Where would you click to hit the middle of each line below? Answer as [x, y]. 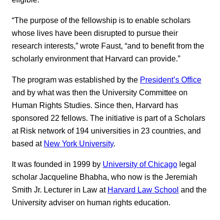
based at [28, 143]
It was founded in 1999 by [57, 164]
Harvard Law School [143, 190]
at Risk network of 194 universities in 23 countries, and [106, 130]
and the [193, 190]
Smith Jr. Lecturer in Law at [60, 190]
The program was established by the [76, 79]
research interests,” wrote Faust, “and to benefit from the [108, 46]
